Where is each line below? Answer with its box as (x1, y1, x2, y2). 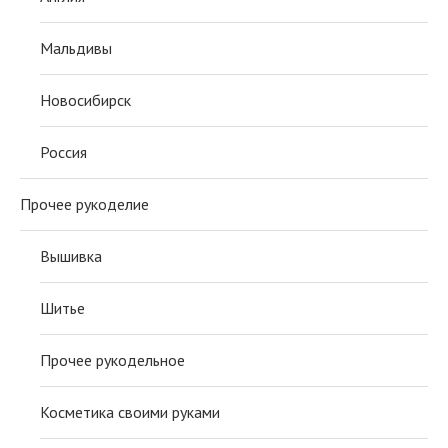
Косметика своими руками (40, 401, 220, 422)
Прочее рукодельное (40, 349, 185, 370)
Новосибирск (40, 89, 131, 110)
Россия (40, 141, 87, 162)
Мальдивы (40, 37, 112, 58)
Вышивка (40, 245, 102, 266)
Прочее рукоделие (20, 193, 149, 214)
